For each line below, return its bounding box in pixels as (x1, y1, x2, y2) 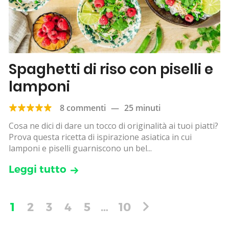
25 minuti (124, 102, 161, 113)
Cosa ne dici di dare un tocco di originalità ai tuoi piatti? (9, 120, 218, 131)
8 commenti (60, 102, 106, 113)
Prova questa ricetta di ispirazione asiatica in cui (9, 131, 192, 143)
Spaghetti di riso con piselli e (9, 59, 213, 79)
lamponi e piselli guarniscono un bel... (9, 142, 152, 154)
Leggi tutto (9, 163, 66, 175)
